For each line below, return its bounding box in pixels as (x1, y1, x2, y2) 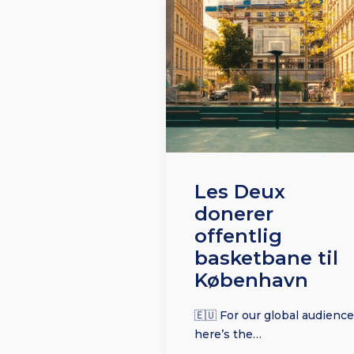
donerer (194, 202, 273, 226)
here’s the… (194, 327, 262, 342)
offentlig (194, 224, 282, 248)
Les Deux (194, 180, 285, 204)
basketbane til (194, 247, 338, 270)
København (194, 269, 308, 292)
